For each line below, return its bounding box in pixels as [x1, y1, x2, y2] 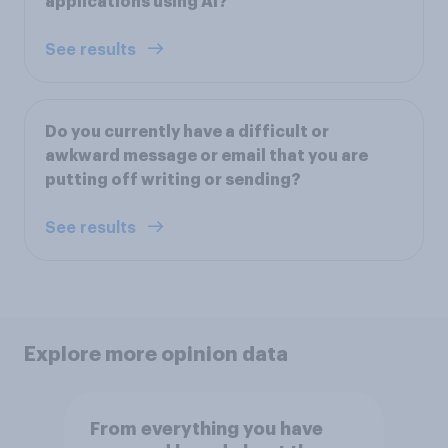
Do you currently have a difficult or [45, 124, 329, 141]
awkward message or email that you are [45, 148, 368, 165]
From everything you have [89, 419, 323, 438]
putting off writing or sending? [45, 172, 301, 189]
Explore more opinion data [24, 344, 288, 365]
